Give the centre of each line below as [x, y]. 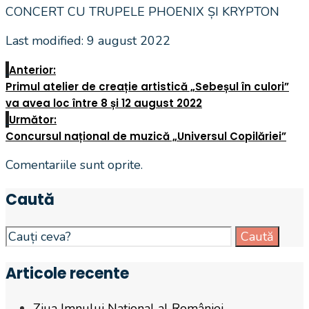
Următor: [33, 119]
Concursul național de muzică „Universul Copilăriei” [146, 136]
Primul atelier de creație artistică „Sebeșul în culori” [147, 86]
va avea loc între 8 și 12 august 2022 [104, 103]
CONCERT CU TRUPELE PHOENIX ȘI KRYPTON [142, 11]
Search [24, 234]
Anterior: [32, 70]
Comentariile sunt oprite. [74, 165]
